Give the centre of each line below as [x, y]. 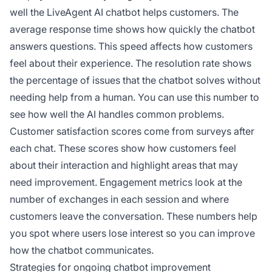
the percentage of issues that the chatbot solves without [135, 80]
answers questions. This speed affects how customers [131, 46]
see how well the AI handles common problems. [117, 114]
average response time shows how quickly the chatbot [132, 29]
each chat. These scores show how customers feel [123, 148]
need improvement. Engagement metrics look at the [126, 182]
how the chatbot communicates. [82, 250]
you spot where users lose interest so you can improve [132, 233]
